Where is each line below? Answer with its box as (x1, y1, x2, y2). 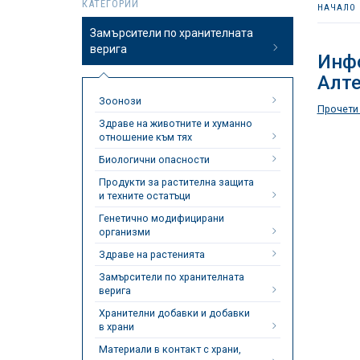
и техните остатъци (99, 190, 190, 202)
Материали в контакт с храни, (99, 343, 241, 355)
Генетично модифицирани (99, 212, 224, 224)
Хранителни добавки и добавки (99, 307, 250, 319)
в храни (99, 321, 134, 333)
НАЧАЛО (317, 2, 356, 13)
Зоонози (99, 95, 141, 107)
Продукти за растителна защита (99, 176, 254, 188)
